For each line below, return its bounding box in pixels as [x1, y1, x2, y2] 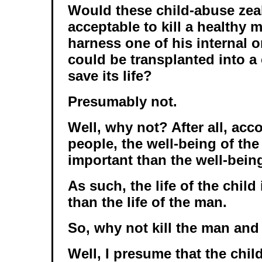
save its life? [68, 68, 152, 84]
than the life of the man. [68, 194, 231, 210]
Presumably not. [68, 94, 177, 109]
